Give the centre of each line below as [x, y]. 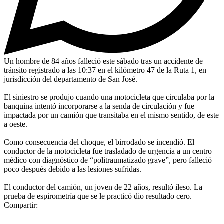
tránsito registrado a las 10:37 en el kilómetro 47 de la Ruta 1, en [105, 70]
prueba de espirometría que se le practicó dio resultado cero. [98, 196]
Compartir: [21, 205]
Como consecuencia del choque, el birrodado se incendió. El [99, 142]
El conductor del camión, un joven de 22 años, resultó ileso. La [103, 187]
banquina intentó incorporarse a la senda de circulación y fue [99, 106]
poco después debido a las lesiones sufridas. [73, 169]
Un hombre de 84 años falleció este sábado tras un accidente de [103, 61]
